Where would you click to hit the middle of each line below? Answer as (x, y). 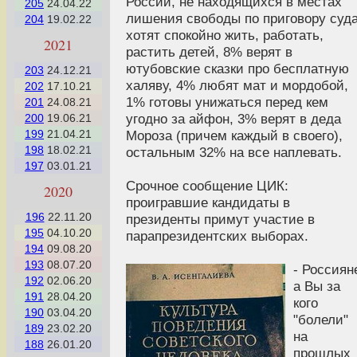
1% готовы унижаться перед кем (227, 102)
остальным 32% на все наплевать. (234, 152)
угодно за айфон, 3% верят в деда (233, 118)
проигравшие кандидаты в (208, 202)
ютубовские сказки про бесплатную (237, 68)
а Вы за (317, 286)
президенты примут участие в (220, 219)
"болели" (321, 319)
